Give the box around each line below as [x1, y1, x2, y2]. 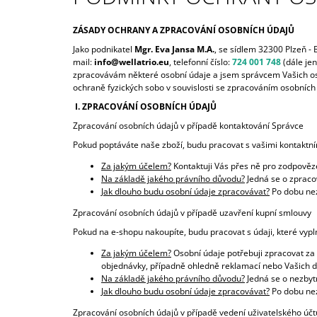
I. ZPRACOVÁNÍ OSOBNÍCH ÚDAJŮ [73, 100, 217, 113]
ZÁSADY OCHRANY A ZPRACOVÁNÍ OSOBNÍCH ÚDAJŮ [73, 24, 294, 37]
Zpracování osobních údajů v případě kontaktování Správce [73, 120, 304, 132]
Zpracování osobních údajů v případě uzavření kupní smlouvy [73, 207, 311, 219]
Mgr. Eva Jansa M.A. [134, 43, 214, 56]
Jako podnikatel [73, 43, 134, 56]
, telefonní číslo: [169, 56, 232, 69]
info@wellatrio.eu [94, 56, 169, 69]
